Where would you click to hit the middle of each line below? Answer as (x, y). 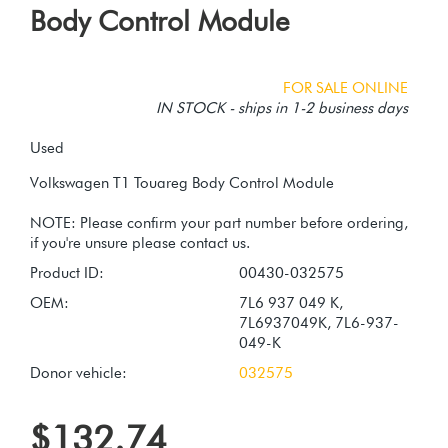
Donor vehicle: (78, 372)
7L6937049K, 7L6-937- (319, 322)
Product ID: (67, 272)
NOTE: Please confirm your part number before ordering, (219, 222)
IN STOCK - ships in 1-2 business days (282, 107)
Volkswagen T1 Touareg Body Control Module (182, 182)
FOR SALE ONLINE (345, 87)
